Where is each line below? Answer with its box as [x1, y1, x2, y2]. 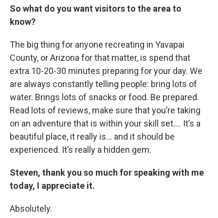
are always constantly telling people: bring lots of [10, 79, 197, 89]
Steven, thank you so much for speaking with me [10, 167, 204, 178]
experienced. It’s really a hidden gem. [10, 145, 151, 155]
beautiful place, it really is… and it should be [10, 131, 175, 142]
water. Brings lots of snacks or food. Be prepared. [10, 92, 199, 102]
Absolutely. [10, 203, 52, 214]
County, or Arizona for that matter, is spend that [10, 53, 190, 63]
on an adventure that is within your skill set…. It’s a [10, 118, 200, 128]
